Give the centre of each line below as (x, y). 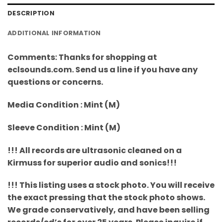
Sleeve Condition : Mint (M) (64, 127)
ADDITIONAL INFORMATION (54, 33)
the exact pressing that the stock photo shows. (106, 198)
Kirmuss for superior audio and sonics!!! (92, 163)
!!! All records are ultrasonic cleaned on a (95, 150)
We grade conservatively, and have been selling (109, 210)
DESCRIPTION (31, 13)
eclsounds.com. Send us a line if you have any (103, 70)
